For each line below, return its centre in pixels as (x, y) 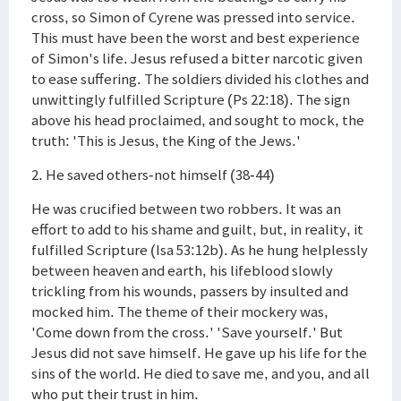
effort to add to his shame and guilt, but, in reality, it (197, 229)
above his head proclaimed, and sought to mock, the (198, 120)
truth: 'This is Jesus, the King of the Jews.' (166, 141)
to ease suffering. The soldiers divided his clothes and (200, 79)
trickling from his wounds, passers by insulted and (190, 291)
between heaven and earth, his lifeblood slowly (182, 270)
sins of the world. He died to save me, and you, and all (200, 373)
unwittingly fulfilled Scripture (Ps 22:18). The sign (191, 99)
